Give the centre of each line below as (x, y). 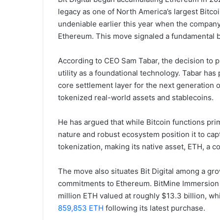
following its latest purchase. (154, 208)
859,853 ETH (81, 208)
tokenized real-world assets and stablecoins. (136, 97)
